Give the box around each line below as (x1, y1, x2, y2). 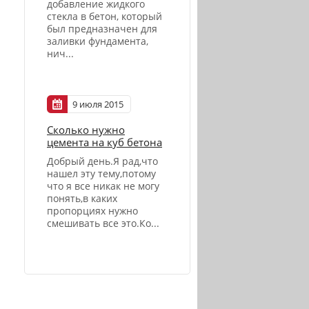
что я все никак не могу (47, 179, 159, 192)
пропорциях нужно (47, 203, 138, 217)
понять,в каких (47, 191, 117, 205)
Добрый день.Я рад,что (47, 154, 158, 168)
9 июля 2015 (72, 97, 123, 110)
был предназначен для (47, 22, 157, 36)
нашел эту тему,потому (47, 166, 156, 180)
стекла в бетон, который (47, 10, 162, 23)
